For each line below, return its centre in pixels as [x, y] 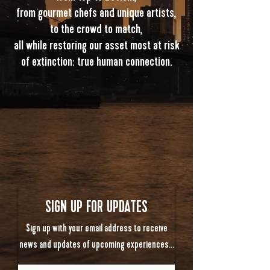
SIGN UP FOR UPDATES [96, 207]
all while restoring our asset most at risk [96, 46]
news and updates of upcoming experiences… [96, 244]
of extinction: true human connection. [96, 62]
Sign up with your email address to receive [96, 228]
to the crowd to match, [96, 29]
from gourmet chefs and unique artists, [96, 13]
